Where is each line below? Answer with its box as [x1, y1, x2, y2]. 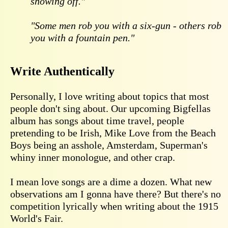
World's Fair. [10, 212, 63, 224]
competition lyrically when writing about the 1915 [10, 200, 218, 212]
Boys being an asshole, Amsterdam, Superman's [10, 139, 208, 151]
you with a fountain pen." [31, 32, 134, 43]
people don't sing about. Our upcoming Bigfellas [10, 102, 211, 114]
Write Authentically [10, 64, 115, 78]
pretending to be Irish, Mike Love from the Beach [10, 127, 216, 138]
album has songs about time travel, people [10, 115, 184, 126]
